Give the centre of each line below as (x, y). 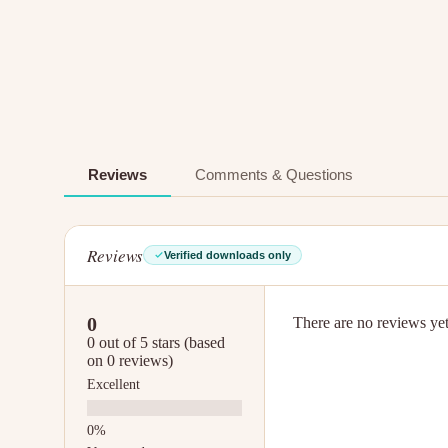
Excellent (113, 384)
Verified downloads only (227, 255)
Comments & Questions (274, 174)
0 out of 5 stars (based (156, 342)
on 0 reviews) (130, 360)
